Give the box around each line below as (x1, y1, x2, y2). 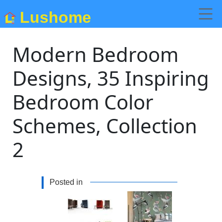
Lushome (20, 8, 91, 26)
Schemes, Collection (12, 112, 198, 139)
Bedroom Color (12, 88, 154, 115)
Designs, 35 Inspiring (12, 64, 210, 92)
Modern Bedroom (12, 41, 179, 68)
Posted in (50, 178, 83, 186)
